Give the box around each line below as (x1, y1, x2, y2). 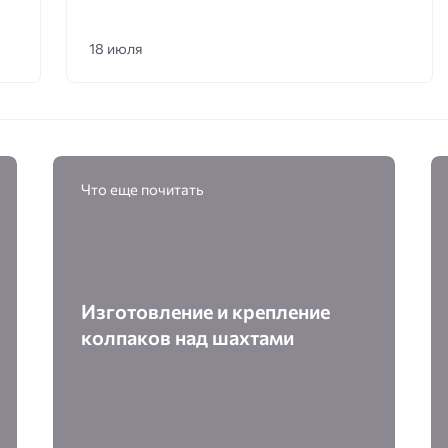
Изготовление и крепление (81, 299, 331, 324)
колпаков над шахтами (81, 325, 295, 350)
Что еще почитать (81, 179, 205, 198)
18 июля (88, 39, 143, 58)
